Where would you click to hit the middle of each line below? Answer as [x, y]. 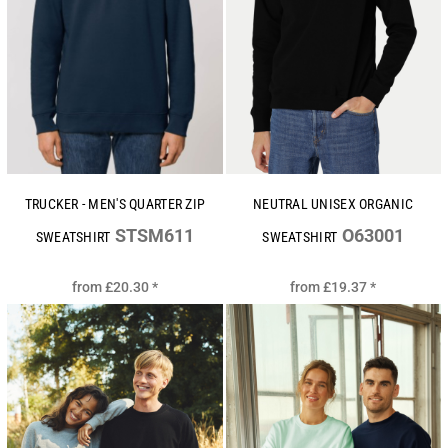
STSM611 [155, 235]
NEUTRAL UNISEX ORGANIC [333, 203]
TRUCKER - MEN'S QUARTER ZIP [115, 203]
